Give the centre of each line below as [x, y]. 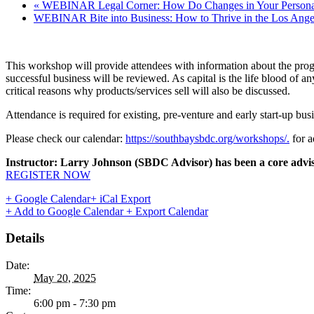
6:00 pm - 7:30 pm [75, 303]
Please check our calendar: [66, 138]
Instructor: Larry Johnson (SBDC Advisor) [110, 162]
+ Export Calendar [167, 211]
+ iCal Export [121, 198]
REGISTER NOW [48, 175]
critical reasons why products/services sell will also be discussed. [148, 90]
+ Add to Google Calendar [66, 211]
